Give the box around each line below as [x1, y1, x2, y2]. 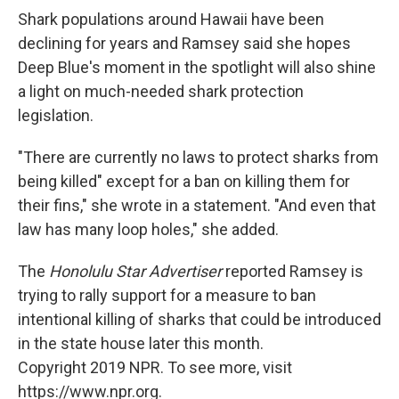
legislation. [18, 106, 94, 126]
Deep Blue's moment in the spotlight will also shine [18, 58, 376, 77]
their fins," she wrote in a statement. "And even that [18, 196, 376, 216]
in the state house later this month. [18, 334, 264, 354]
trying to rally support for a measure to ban [18, 286, 316, 305]
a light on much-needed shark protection [18, 82, 304, 102]
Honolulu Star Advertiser [49, 262, 222, 281]
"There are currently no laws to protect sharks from [18, 148, 379, 167]
